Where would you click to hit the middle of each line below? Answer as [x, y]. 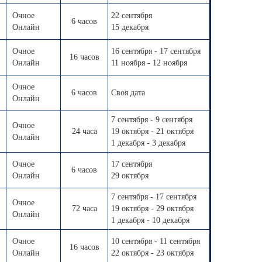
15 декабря [130, 27]
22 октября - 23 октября [152, 253]
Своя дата [128, 93]
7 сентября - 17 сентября [154, 197]
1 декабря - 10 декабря [150, 220]
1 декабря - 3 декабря [148, 143]
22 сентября [132, 15]
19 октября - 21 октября [152, 131]
